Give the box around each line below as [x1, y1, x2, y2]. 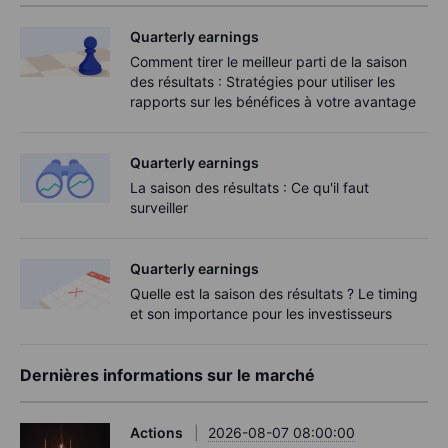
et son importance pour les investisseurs [130, 304, 392, 322]
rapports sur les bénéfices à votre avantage [130, 92, 416, 110]
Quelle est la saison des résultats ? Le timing [130, 284, 418, 302]
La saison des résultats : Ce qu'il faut [130, 178, 369, 196]
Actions [130, 423, 183, 441]
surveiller [130, 198, 188, 216]
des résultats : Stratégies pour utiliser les [130, 72, 395, 90]
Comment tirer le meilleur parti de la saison [130, 52, 407, 70]
